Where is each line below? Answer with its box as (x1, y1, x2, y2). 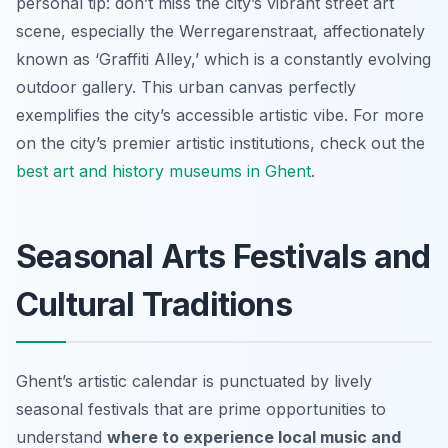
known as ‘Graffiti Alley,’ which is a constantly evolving (16, 48, 431, 69)
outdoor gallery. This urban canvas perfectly (16, 76, 356, 97)
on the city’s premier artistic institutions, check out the (16, 132, 425, 153)
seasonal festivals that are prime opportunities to (16, 398, 386, 419)
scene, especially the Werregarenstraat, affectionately (16, 20, 425, 41)
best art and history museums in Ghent (16, 160, 311, 181)
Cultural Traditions (16, 284, 292, 324)
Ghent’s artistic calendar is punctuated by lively (16, 370, 372, 391)
